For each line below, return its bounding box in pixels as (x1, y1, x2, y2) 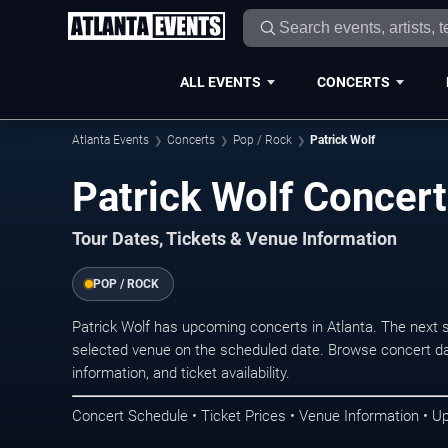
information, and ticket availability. (72, 364, 290, 382)
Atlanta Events (72, 133, 149, 147)
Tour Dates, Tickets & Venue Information (72, 229, 397, 249)
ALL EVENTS (179, 73, 261, 90)
